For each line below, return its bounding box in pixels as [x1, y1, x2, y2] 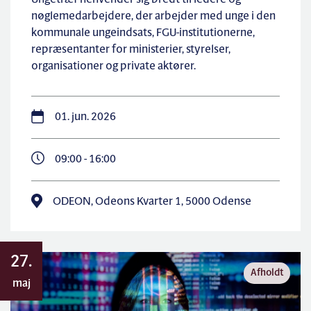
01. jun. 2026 [55, 112, 116, 123]
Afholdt [251, 268, 283, 278]
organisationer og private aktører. [31, 61, 196, 72]
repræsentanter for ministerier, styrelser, [31, 44, 230, 56]
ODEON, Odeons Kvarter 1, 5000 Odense [53, 196, 251, 208]
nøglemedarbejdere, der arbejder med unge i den [31, 11, 276, 22]
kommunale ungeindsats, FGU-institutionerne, [31, 28, 255, 39]
